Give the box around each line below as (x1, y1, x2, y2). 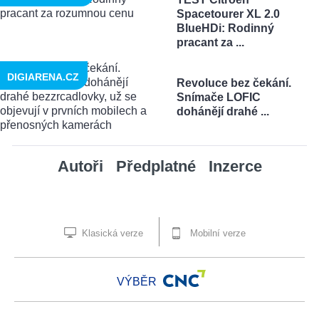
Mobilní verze (187, 228, 246, 239)
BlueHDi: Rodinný (176, 22, 274, 35)
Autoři (57, 157, 103, 176)
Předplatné (115, 157, 196, 176)
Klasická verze (79, 228, 143, 239)
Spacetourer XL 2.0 (176, 8, 280, 21)
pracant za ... (176, 36, 244, 49)
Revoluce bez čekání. (176, 77, 291, 90)
